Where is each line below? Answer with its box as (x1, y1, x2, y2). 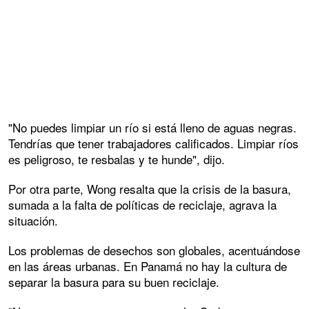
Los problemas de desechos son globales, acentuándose (8, 241, 300, 259)
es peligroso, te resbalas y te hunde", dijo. (8, 150, 225, 168)
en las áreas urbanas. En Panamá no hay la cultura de (8, 257, 287, 275)
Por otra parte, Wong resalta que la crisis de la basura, (8, 180, 291, 198)
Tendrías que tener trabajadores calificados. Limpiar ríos (8, 134, 299, 152)
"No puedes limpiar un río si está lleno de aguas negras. (8, 119, 297, 137)
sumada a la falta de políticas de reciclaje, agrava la (8, 196, 277, 214)
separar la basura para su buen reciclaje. (8, 273, 219, 291)
